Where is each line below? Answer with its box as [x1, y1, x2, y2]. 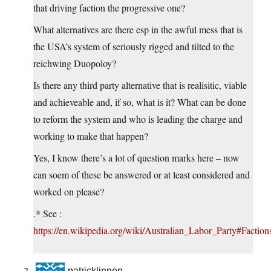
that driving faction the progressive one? [33, 1, 185, 15]
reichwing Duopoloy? [33, 57, 116, 70]
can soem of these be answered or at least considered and [33, 168, 250, 181]
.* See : [33, 207, 62, 220]
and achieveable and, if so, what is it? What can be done [33, 96, 246, 109]
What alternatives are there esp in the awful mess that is [33, 23, 243, 36]
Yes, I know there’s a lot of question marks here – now [33, 151, 240, 165]
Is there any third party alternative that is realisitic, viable [33, 79, 247, 92]
